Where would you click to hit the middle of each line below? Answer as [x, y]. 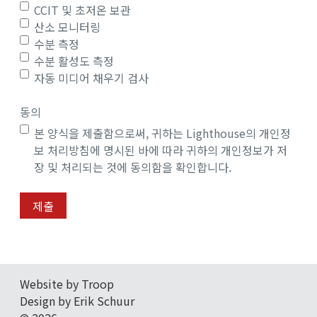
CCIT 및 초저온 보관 [82, 10]
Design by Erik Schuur [77, 301]
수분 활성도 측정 [74, 61]
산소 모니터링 [67, 27]
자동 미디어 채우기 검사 [91, 78]
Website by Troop [67, 284]
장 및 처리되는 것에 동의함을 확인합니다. [133, 167]
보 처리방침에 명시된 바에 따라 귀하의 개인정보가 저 [161, 150]
